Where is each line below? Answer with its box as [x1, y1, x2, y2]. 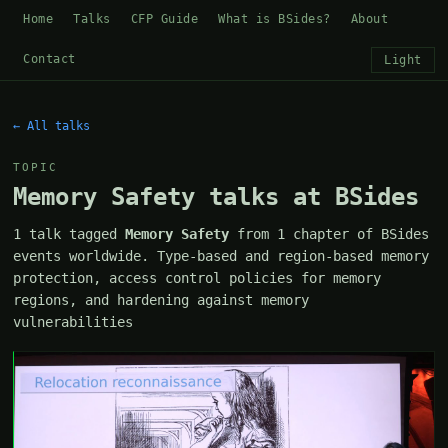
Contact [23, 52, 76, 66]
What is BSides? [218, 12, 331, 26]
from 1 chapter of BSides [229, 226, 430, 242]
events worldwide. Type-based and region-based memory [13, 248, 430, 264]
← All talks [13, 119, 91, 133]
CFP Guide [130, 12, 199, 26]
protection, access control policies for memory [13, 270, 382, 286]
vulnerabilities [13, 314, 134, 330]
